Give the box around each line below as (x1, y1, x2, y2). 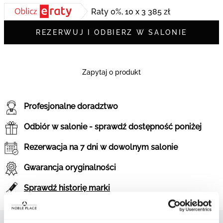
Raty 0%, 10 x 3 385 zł (91, 6, 170, 16)
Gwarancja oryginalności (24, 163, 116, 172)
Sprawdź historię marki (24, 183, 110, 193)
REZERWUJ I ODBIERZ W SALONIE (36, 28, 187, 36)
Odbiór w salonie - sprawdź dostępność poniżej (24, 122, 202, 131)
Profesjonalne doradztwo (24, 102, 118, 111)
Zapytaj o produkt (82, 68, 141, 76)
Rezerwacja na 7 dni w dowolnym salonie (24, 142, 178, 152)
